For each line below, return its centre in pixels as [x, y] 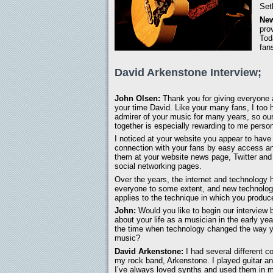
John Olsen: [137, 98]
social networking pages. [158, 166]
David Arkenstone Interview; [188, 72]
